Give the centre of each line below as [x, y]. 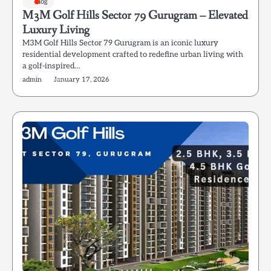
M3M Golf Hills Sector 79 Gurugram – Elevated [135, 15]
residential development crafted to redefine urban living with [133, 54]
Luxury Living [56, 30]
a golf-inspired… [51, 66]
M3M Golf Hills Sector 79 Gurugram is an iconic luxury [120, 43]
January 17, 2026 [81, 80]
